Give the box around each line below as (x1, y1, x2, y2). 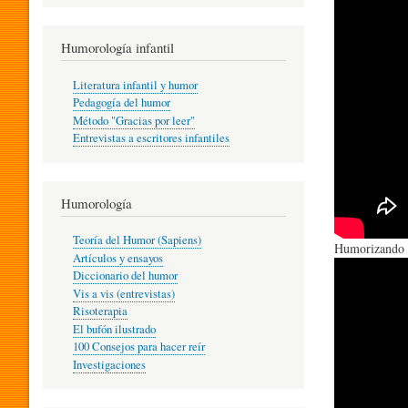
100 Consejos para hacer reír (72, 339, 205, 355)
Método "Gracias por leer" (72, 112, 195, 128)
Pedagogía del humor (72, 95, 170, 111)
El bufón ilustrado (72, 321, 156, 337)
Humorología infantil (61, 38, 174, 57)
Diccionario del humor (72, 268, 178, 284)
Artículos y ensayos (72, 250, 163, 266)
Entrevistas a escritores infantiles (72, 130, 229, 147)
